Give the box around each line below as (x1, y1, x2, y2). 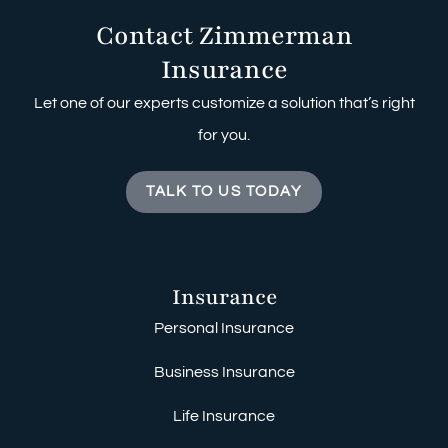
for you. (198, 127, 250, 144)
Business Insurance (153, 364, 295, 381)
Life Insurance (173, 408, 275, 425)
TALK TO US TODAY (146, 184, 302, 200)
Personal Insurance (154, 320, 294, 337)
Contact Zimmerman (95, 18, 353, 54)
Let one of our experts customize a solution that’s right (33, 95, 415, 112)
